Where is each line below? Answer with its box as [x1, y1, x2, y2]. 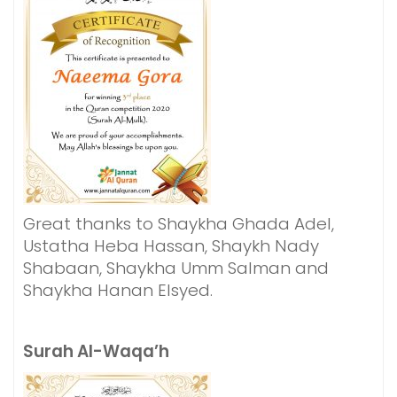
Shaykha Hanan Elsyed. [23, 278, 213, 302]
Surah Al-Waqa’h [23, 339, 169, 363]
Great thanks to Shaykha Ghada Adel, [23, 212, 334, 236]
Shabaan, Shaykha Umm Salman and [23, 256, 329, 280]
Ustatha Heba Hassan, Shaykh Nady [23, 234, 319, 258]
